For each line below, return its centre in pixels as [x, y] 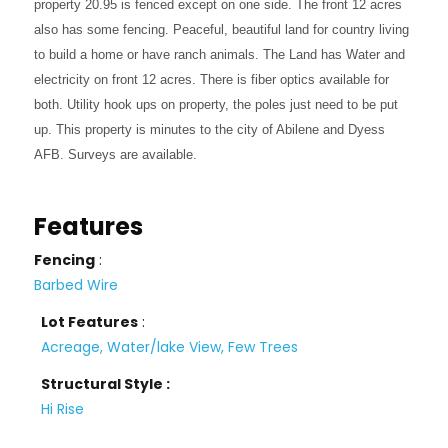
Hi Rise [62, 409]
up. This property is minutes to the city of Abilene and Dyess [210, 129]
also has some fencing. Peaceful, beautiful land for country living [222, 29]
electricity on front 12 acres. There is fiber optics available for [212, 79]
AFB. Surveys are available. [116, 154]
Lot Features [89, 322]
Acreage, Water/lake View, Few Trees [169, 347]
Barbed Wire [76, 285]
